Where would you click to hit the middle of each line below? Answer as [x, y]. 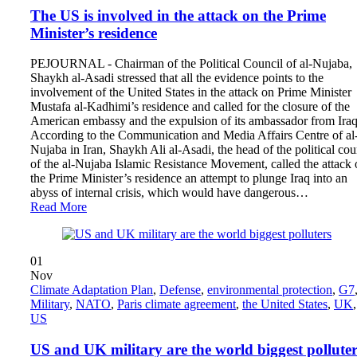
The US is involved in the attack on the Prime [178, 15]
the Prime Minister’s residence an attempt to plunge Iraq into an [189, 178]
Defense [180, 290]
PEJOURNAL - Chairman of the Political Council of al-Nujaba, [191, 64]
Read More [59, 207]
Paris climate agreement [177, 304]
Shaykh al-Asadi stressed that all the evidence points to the [177, 78]
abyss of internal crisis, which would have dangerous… [169, 193]
